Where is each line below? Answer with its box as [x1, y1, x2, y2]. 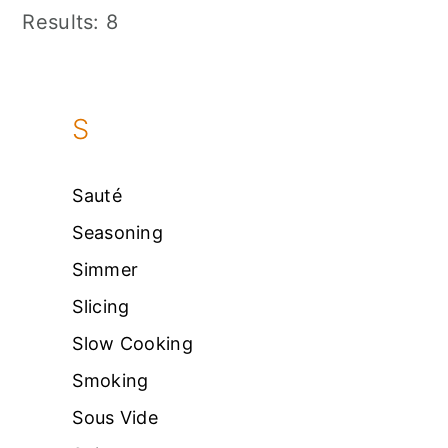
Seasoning [72, 222, 164, 243]
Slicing [72, 296, 130, 317]
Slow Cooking [72, 333, 193, 354]
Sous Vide [72, 407, 159, 428]
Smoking [72, 370, 149, 391]
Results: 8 [22, 10, 119, 34]
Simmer [72, 259, 139, 280]
